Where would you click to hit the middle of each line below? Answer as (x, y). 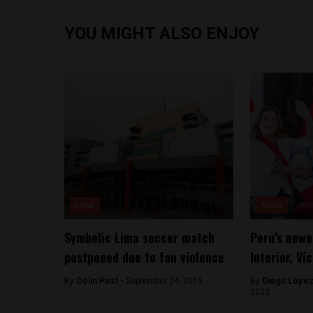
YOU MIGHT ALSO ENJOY (162, 34)
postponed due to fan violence (144, 257)
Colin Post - (101, 281)
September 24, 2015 (164, 281)
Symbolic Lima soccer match (139, 238)
